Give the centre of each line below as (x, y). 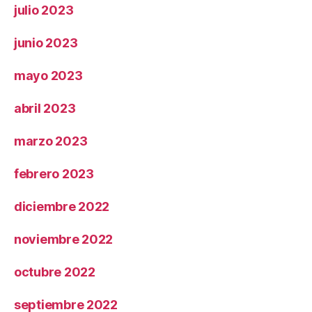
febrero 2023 (54, 173)
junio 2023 (46, 42)
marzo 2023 (51, 141)
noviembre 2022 (64, 239)
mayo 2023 (48, 75)
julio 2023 (44, 10)
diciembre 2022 (62, 206)
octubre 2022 (55, 272)
